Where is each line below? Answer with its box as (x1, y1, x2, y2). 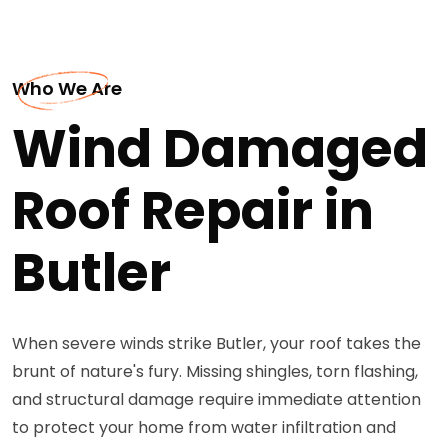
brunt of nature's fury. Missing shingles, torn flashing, (12, 359, 418, 383)
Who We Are (12, 75, 122, 101)
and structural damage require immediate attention (12, 387, 421, 411)
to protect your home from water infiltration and (12, 415, 396, 439)
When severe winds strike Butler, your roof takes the (12, 331, 421, 355)
